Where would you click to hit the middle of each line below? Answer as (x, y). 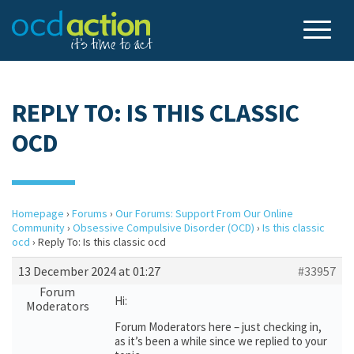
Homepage (38, 213)
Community (38, 228)
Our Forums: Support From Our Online (204, 213)
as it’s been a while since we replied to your (221, 341)
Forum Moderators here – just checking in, (218, 327)
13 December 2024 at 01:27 (89, 271)
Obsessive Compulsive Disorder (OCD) (164, 228)
